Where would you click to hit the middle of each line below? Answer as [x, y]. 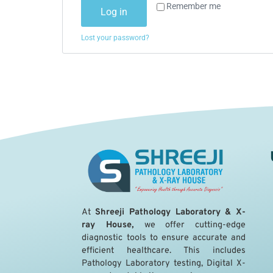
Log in [114, 12]
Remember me [193, 6]
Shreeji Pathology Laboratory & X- [171, 213]
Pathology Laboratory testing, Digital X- [164, 264]
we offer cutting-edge [190, 225]
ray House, [108, 225]
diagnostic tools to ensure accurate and [164, 238]
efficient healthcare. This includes [164, 251]
